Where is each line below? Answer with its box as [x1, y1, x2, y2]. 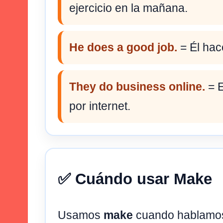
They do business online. [69, 80, 205, 93]
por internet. [69, 99, 130, 112]
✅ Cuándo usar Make [58, 170, 212, 188]
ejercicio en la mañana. [69, 1, 188, 14]
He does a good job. [69, 40, 177, 54]
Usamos [58, 208, 104, 222]
